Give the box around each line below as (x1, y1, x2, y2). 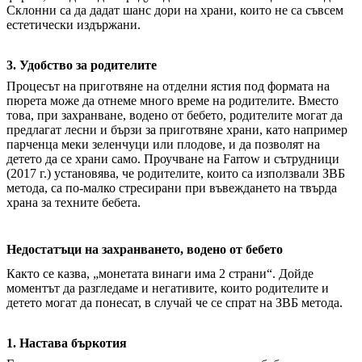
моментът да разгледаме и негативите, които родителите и (6, 281, 329, 296)
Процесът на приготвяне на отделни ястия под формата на (6, 79, 330, 94)
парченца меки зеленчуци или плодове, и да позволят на (6, 137, 320, 152)
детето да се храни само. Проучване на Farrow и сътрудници (6, 152, 339, 166)
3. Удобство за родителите (6, 58, 157, 73)
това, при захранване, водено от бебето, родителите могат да (6, 108, 343, 123)
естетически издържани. (6, 18, 141, 32)
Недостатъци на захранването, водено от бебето (6, 242, 283, 257)
